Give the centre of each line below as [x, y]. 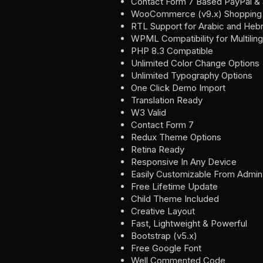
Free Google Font [166, 248]
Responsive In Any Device [184, 162]
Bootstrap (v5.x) [164, 236]
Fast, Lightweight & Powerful [189, 223]
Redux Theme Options [176, 137]
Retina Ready [158, 149]
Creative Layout [163, 211]
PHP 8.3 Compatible [172, 51]
